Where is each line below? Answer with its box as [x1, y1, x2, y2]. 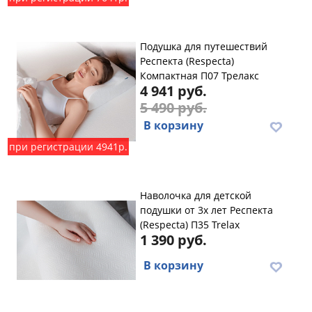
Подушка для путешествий [140, 40, 267, 53]
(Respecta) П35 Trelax [140, 218, 240, 231]
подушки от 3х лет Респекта [140, 203, 273, 217]
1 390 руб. [140, 231, 207, 249]
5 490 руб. [140, 98, 207, 117]
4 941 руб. [140, 81, 207, 100]
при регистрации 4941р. [9, 140, 127, 153]
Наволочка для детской [140, 189, 251, 202]
